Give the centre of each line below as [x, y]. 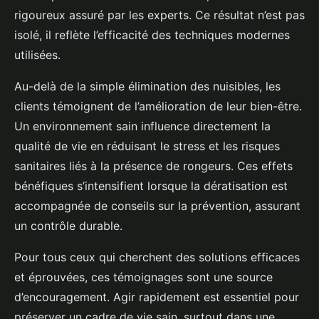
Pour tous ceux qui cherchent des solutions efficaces [157, 257]
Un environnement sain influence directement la [142, 126]
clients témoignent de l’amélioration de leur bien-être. [158, 106]
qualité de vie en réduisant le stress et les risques [147, 146]
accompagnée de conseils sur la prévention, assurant [157, 206]
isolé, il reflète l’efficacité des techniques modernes [152, 35]
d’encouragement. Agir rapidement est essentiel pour [157, 297]
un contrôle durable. [68, 226]
